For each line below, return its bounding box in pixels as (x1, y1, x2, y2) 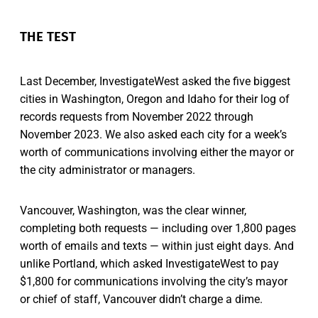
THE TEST (20, 28, 76, 45)
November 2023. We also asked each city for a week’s (20, 127, 287, 141)
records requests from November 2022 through (20, 109, 253, 124)
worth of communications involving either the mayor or (20, 145, 294, 159)
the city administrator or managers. (20, 163, 195, 177)
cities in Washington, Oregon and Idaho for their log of (20, 92, 290, 106)
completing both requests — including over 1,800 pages (20, 221, 296, 235)
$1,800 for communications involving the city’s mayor (20, 274, 287, 288)
